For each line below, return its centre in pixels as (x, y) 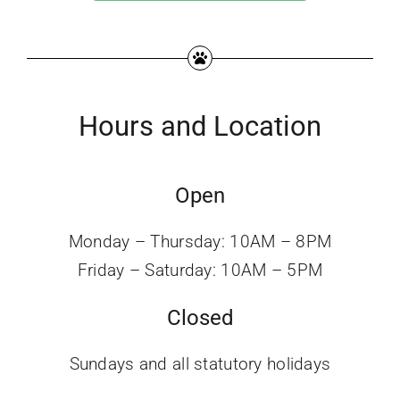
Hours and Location (200, 126)
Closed (200, 317)
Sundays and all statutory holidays (200, 363)
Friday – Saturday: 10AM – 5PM (200, 270)
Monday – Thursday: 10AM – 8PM (200, 241)
